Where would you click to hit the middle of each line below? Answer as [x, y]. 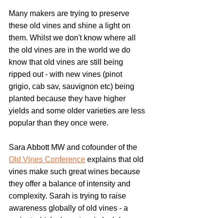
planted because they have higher [68, 99]
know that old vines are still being [67, 62]
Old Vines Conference [47, 159]
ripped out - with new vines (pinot [66, 74]
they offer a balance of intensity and [71, 184]
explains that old [115, 159]
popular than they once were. [59, 123]
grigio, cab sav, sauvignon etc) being [73, 86]
